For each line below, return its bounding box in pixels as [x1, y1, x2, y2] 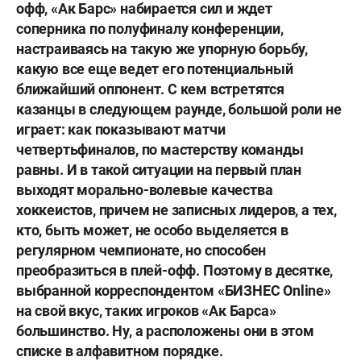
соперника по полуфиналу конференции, [16, 20, 284, 38]
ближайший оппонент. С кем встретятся [16, 81, 284, 98]
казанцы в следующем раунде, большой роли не [16, 101, 342, 118]
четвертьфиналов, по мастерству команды [16, 141, 304, 159]
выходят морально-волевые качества [16, 181, 273, 199]
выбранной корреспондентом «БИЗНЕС [16, 282, 284, 300]
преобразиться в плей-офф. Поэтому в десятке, [16, 262, 334, 280]
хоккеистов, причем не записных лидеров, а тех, [16, 201, 337, 219]
